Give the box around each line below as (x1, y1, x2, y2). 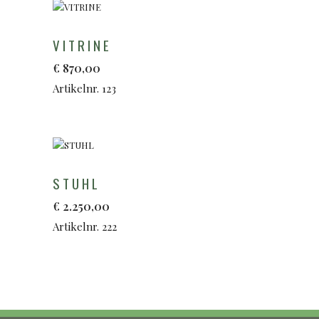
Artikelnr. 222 (53, 219, 117, 234)
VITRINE (53, 34, 112, 55)
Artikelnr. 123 (53, 80, 116, 95)
